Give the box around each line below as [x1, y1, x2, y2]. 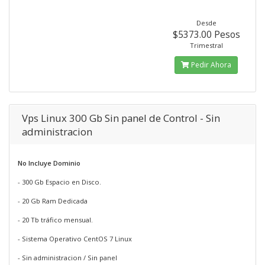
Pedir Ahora [189, 60, 232, 70]
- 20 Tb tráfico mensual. [18, 215, 93, 224]
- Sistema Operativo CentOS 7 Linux [18, 234, 132, 243]
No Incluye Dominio [18, 159, 80, 167]
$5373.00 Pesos [172, 28, 240, 41]
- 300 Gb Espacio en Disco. [18, 177, 101, 186]
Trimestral [189, 41, 223, 50]
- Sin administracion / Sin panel [18, 253, 117, 262]
